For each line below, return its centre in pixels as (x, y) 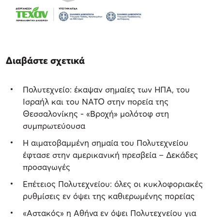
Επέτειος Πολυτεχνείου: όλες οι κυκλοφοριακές (113, 184)
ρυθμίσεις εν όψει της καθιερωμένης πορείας (109, 196)
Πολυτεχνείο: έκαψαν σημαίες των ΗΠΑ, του (106, 89)
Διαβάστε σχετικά (45, 60)
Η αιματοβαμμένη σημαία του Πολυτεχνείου (106, 142)
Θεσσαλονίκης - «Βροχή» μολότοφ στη (96, 113)
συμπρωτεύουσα (54, 125)
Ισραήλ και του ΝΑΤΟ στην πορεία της (96, 101)
